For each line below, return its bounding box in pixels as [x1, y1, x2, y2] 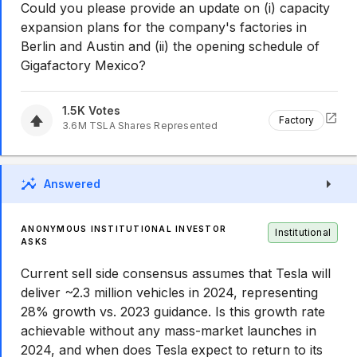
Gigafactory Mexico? [21, 57, 146, 73]
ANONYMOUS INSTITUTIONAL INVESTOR [21, 224, 226, 233]
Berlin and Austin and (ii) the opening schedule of [21, 38, 320, 54]
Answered [44, 177, 100, 190]
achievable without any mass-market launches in [21, 323, 316, 339]
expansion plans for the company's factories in [21, 19, 307, 35]
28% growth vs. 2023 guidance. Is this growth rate [21, 304, 325, 320]
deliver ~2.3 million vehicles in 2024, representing [21, 284, 318, 300]
